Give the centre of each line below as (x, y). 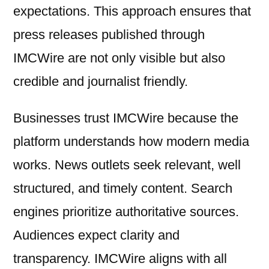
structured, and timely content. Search (123, 189)
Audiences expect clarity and (96, 235)
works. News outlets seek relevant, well (127, 165)
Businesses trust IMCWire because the (126, 118)
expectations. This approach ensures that (132, 11)
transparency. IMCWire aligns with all (120, 259)
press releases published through (109, 35)
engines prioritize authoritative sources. (126, 212)
